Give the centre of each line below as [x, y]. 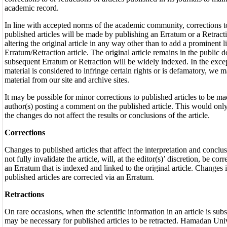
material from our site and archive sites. [67, 80]
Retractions [24, 194]
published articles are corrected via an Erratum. [79, 177]
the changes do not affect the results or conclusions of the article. [107, 115]
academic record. [32, 8]
